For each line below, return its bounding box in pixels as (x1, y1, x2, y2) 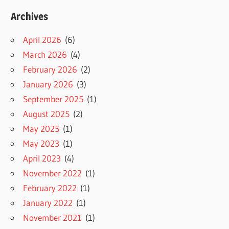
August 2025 (23, 108, 70, 120)
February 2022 (23, 182, 77, 194)
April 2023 (23, 153, 61, 164)
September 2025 (23, 94, 84, 105)
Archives (11, 10, 49, 23)
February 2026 (23, 64, 78, 75)
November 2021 (23, 212, 82, 223)
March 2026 (23, 49, 67, 60)
